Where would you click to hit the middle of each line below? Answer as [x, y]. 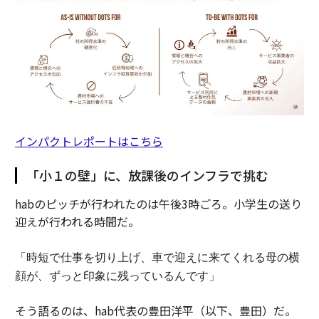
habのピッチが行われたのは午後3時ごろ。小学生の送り [158, 204]
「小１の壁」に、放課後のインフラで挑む [147, 176]
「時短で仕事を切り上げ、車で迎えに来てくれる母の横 [157, 257]
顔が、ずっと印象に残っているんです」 [117, 276]
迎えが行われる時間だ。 [77, 222]
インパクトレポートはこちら [89, 141]
